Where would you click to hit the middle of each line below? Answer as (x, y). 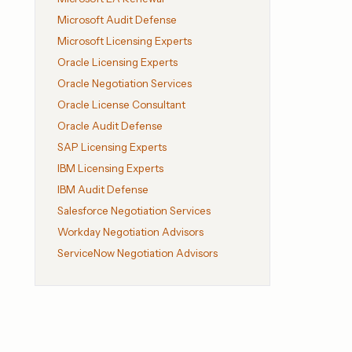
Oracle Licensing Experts (117, 62)
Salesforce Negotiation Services (134, 211)
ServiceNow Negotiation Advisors (137, 253)
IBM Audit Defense (103, 190)
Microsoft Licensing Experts (125, 41)
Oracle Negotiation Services (125, 84)
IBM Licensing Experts (110, 169)
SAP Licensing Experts (112, 147)
